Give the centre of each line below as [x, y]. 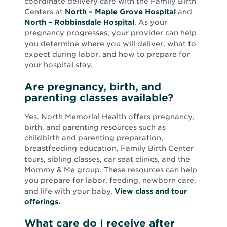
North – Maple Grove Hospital [120, 11]
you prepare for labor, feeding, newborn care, [110, 181]
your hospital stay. [59, 65]
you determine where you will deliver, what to [110, 43]
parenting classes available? [99, 98]
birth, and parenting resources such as [95, 127]
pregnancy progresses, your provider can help [110, 33]
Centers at [45, 11]
